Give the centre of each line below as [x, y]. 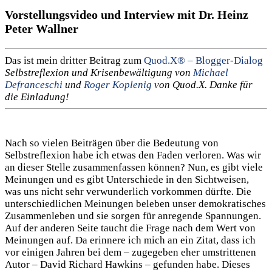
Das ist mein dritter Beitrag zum [74, 60]
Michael [211, 72]
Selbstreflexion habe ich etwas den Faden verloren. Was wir [133, 155]
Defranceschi [34, 84]
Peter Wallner [42, 29]
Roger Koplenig [118, 84]
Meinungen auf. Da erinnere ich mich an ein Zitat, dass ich [130, 240]
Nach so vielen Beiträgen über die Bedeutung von [112, 143]
